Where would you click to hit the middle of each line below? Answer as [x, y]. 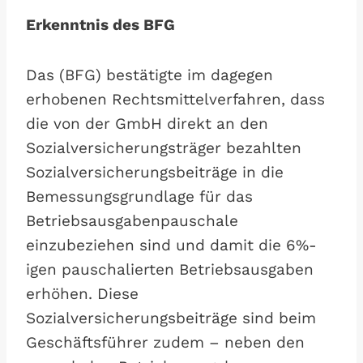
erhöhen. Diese [82, 294]
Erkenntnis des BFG [100, 25]
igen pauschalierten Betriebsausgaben [170, 269]
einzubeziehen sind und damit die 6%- [171, 245]
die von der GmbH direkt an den [147, 124]
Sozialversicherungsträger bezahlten [164, 148]
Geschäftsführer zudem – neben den [165, 342]
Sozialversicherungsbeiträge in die [155, 172]
